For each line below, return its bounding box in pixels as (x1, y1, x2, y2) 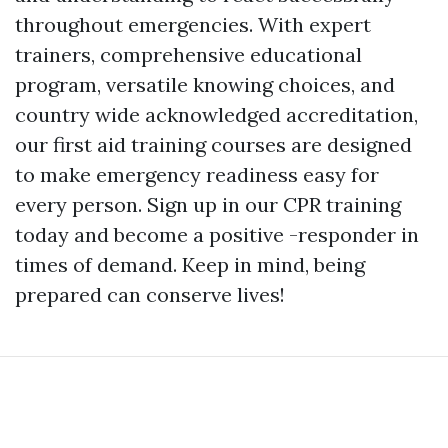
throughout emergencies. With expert (15, 12, 371, 38)
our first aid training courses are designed (15, 132, 412, 158)
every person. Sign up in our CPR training (15, 192, 401, 218)
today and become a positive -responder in (15, 222, 419, 248)
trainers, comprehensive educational (15, 42, 362, 68)
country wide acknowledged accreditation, (15, 102, 418, 128)
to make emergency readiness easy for (15, 162, 379, 188)
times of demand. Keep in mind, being (15, 252, 365, 278)
